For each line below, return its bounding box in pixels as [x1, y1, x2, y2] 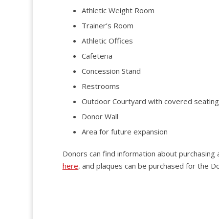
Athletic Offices [81, 35, 133, 45]
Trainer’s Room [81, 20, 133, 30]
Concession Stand [81, 66, 141, 76]
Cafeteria [81, 50, 112, 61]
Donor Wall [81, 111, 118, 121]
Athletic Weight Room [81, 5, 154, 15]
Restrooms [81, 81, 120, 91]
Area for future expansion [81, 126, 168, 136]
